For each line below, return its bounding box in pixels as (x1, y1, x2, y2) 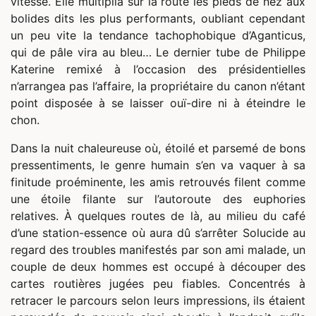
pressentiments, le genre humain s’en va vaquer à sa (11, 158, 305, 173)
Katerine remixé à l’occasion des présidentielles (11, 62, 305, 77)
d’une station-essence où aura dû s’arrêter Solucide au (11, 226, 305, 241)
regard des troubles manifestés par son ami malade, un (11, 243, 305, 257)
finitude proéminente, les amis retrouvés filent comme (11, 175, 305, 190)
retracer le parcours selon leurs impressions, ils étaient (11, 293, 305, 308)
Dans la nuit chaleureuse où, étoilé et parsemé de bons (11, 141, 305, 156)
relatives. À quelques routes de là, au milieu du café (11, 209, 305, 224)
